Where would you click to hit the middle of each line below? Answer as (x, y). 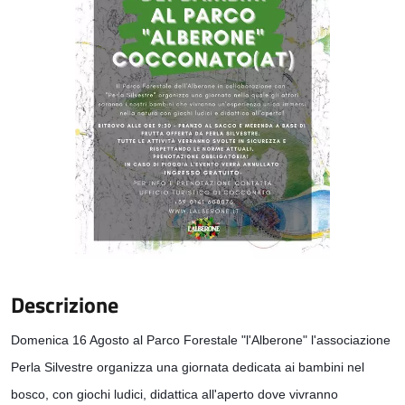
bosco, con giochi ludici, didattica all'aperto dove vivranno (174, 394)
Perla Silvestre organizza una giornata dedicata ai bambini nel (188, 367)
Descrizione (65, 305)
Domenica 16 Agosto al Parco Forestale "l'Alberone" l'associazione (201, 340)
